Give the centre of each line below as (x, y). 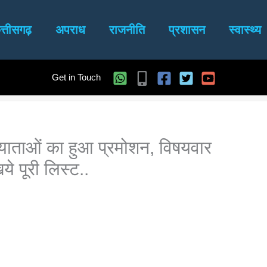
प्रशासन (187, 30)
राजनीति (127, 30)
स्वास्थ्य (245, 30)
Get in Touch (76, 77)
